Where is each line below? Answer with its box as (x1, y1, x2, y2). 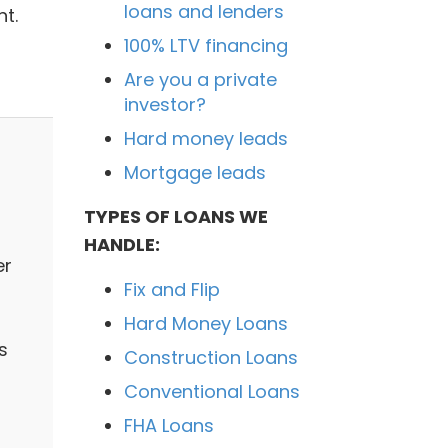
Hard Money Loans (123, 310, 288, 336)
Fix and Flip (123, 276, 220, 302)
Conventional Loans (123, 378, 300, 404)
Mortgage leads (123, 159, 266, 185)
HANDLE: (83, 231, 160, 257)
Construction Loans (123, 344, 298, 370)
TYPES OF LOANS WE (83, 203, 268, 229)
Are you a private (123, 66, 277, 92)
